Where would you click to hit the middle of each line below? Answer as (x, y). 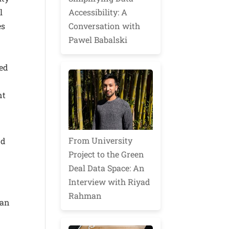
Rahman (85, 195)
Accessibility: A (98, 12)
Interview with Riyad (110, 181)
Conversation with (105, 26)
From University (101, 140)
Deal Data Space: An (107, 168)
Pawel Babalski (98, 40)
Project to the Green (107, 154)
